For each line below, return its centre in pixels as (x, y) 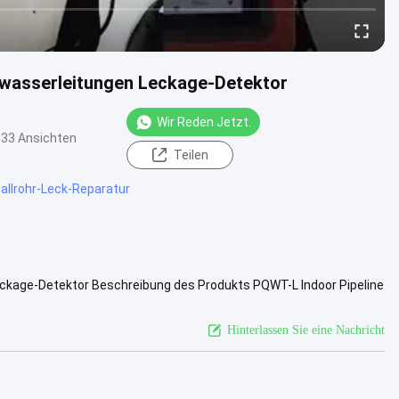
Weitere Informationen (149, 302)
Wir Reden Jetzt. (204, 122)
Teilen (191, 155)
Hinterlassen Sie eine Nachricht (306, 330)
